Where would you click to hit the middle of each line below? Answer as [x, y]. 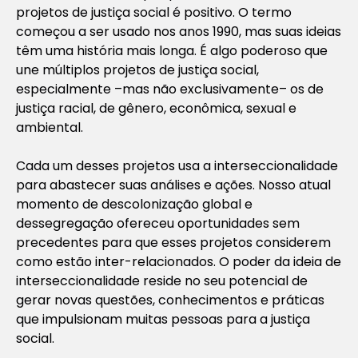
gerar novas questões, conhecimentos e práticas [170, 300]
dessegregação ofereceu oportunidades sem [158, 223]
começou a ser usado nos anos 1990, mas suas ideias [179, 31]
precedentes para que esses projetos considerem [173, 242]
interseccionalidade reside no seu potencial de [162, 280]
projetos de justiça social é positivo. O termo [154, 12]
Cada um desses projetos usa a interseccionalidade [177, 165]
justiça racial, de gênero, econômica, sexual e [156, 108]
